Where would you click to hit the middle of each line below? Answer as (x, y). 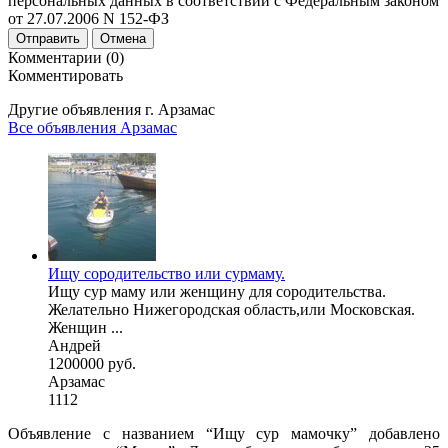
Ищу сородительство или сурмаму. (166, 273)
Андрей (74, 345)
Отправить (48, 38)
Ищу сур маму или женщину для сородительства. (217, 291)
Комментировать (65, 75)
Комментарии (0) (66, 57)
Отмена (123, 38)
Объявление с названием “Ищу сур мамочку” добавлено (224, 433)
